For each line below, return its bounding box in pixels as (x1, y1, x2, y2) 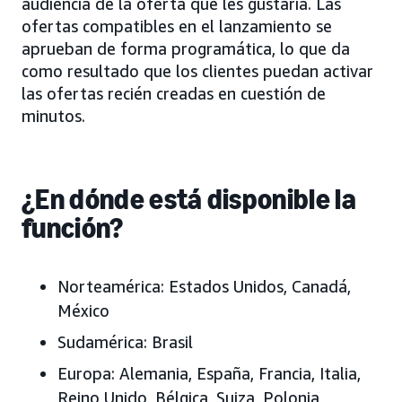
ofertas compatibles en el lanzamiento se (22, 16, 332, 37)
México (57, 301, 109, 321)
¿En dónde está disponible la (22, 182, 356, 217)
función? (22, 211, 124, 246)
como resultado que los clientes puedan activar (22, 61, 373, 82)
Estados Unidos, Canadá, (169, 276, 351, 297)
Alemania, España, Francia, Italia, (119, 363, 361, 384)
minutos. (22, 106, 85, 127)
